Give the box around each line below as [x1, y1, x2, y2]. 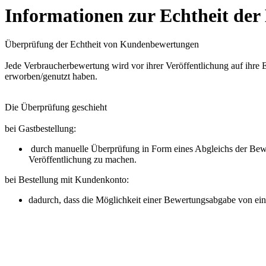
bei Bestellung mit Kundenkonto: [5, 175, 129, 185]
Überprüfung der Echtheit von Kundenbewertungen [5, 39, 199, 50]
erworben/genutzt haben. [5, 71, 97, 82]
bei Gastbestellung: [5, 123, 76, 134]
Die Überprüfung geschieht [5, 102, 107, 113]
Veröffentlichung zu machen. [28, 154, 137, 165]
